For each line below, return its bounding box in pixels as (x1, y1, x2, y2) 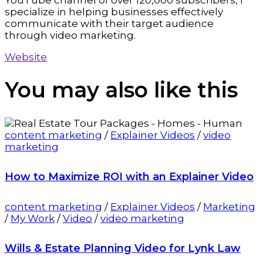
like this (154, 77, 238, 103)
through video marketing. (5, 29, 136, 42)
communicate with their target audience (5, 18, 214, 30)
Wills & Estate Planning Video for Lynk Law (5, 241, 241, 255)
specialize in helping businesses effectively (5, 6, 223, 18)
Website (5, 51, 47, 63)
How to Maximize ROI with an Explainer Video (5, 170, 254, 183)
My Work (11, 212, 55, 224)
